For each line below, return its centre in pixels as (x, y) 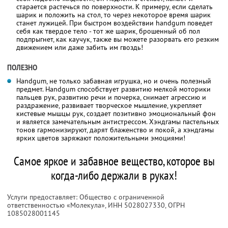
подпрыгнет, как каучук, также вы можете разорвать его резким (118, 39)
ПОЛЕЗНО (22, 67)
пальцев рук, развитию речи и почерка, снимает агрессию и (111, 97)
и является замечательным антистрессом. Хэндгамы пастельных (118, 121)
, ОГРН (175, 205)
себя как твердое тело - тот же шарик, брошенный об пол (108, 31)
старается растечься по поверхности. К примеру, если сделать (115, 6)
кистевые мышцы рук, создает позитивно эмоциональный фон (116, 113)
